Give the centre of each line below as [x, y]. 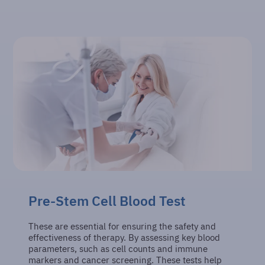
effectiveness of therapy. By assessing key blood [125, 237]
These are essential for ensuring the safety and [122, 226]
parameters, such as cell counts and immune [118, 248]
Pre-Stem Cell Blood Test [107, 201]
